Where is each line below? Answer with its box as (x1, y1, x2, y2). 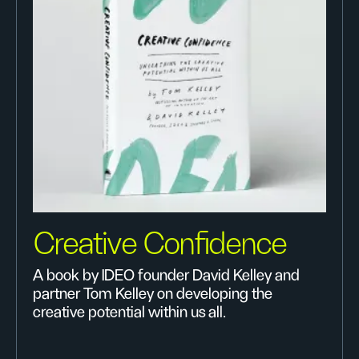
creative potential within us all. (33, 305, 226, 321)
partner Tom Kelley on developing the (33, 286, 272, 302)
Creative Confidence (34, 228, 287, 260)
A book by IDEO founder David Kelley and (33, 268, 300, 284)
